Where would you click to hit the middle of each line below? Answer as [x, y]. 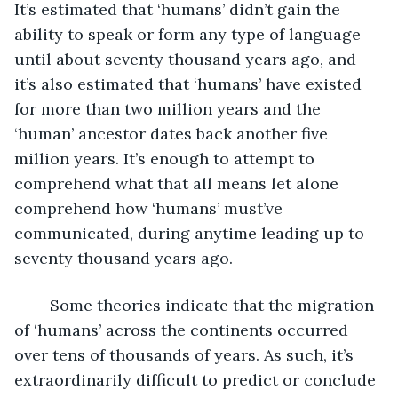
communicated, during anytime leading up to [191, 233]
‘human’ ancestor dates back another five [173, 133]
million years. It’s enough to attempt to [167, 158]
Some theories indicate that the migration [41, 305]
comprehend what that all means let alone [179, 183]
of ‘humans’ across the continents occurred [183, 330]
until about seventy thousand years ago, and [187, 59]
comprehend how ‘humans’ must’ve [151, 208]
